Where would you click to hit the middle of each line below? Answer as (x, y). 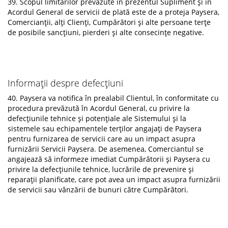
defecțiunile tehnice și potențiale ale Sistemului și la (97, 118)
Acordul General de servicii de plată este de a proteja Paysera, (113, 12)
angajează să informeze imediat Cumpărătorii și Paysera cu (109, 159)
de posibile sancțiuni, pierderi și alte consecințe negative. (106, 32)
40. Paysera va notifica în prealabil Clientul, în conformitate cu (113, 98)
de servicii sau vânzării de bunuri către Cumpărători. (98, 190)
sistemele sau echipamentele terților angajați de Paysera (105, 129)
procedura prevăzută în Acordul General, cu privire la (99, 108)
